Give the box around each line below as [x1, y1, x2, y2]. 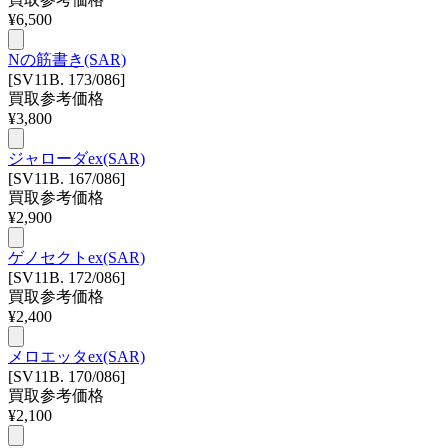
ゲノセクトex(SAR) [8, 248, 145, 266]
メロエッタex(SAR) [8, 347, 145, 365]
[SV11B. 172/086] [8, 268, 125, 286]
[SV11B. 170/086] [8, 367, 125, 385]
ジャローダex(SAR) [8, 149, 145, 167]
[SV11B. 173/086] [8, 70, 125, 88]
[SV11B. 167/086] [8, 169, 125, 187]
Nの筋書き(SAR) [8, 50, 126, 68]
